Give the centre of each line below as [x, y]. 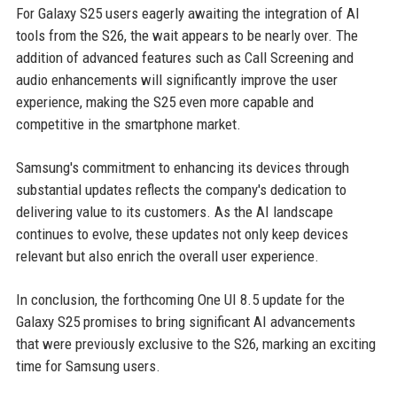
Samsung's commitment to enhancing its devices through [182, 167]
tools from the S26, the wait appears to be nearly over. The [187, 35]
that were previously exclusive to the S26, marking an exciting [195, 343]
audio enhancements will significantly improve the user [176, 79]
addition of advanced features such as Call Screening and [184, 57]
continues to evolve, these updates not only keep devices [182, 234]
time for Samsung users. [88, 366]
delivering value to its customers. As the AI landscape [174, 211]
